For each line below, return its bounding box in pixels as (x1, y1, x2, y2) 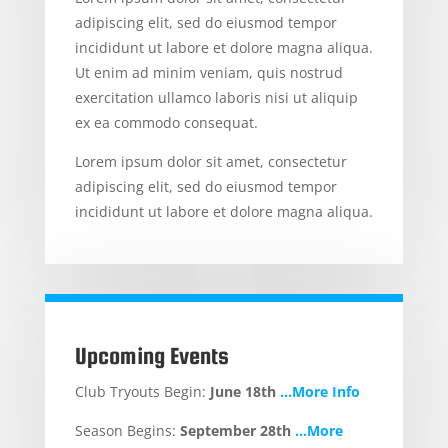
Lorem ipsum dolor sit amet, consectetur (74, 152, 347, 172)
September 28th (179, 421, 291, 441)
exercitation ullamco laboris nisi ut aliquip (74, 88, 358, 108)
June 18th (209, 382, 276, 402)
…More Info (279, 382, 360, 402)
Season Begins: (74, 421, 180, 441)
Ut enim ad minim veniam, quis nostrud (74, 63, 343, 83)
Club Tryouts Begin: (74, 382, 210, 402)
